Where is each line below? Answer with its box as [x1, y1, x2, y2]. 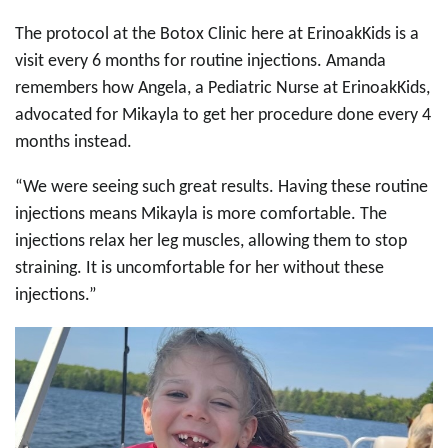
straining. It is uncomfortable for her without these [15, 258, 384, 278]
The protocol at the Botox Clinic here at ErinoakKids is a [15, 24, 419, 44]
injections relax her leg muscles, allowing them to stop [15, 231, 407, 251]
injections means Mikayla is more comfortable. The [15, 204, 387, 224]
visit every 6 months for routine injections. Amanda [15, 51, 386, 71]
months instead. [15, 132, 136, 152]
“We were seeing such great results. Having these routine [15, 177, 428, 197]
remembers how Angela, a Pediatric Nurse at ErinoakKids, [15, 78, 430, 98]
